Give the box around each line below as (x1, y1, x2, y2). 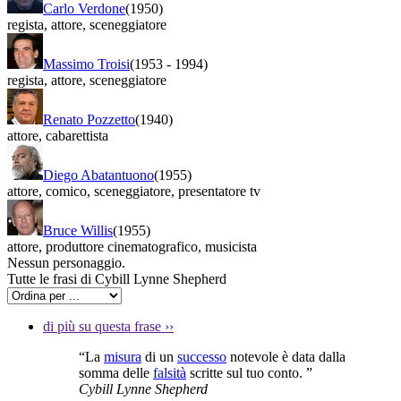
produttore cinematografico (42, 238, 198, 254)
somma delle (79, 364, 153, 380)
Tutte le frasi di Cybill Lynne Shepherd (7, 270, 226, 286)
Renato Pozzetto (43, 111, 135, 127)
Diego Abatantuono (43, 166, 154, 183)
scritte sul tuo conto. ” (186, 364, 312, 380)
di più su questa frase (43, 318, 165, 334)
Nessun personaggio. (7, 254, 125, 270)
